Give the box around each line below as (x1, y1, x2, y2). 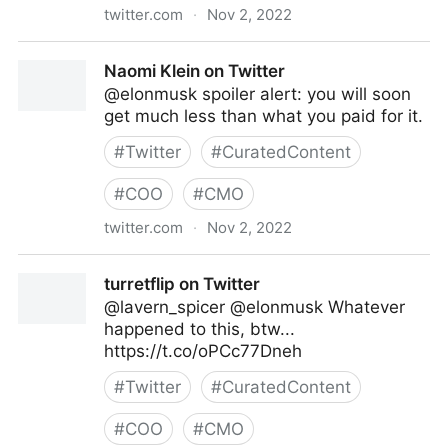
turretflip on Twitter (104, 274, 260, 294)
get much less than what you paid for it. (104, 106, 423, 126)
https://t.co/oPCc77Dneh (104, 341, 302, 361)
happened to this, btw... (104, 319, 295, 339)
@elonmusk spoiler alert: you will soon (104, 84, 411, 104)
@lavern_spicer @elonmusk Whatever (104, 297, 405, 317)
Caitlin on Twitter (18, 43, 154, 63)
